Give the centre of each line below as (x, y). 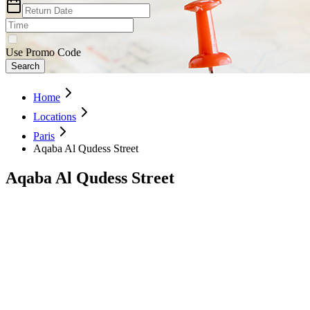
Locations (55, 116)
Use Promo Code (43, 52)
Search (25, 66)
